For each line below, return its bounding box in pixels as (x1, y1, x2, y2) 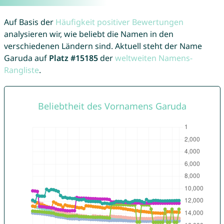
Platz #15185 (48, 52, 98, 64)
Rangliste (3, 64, 39, 76)
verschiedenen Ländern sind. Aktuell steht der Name (3, 40, 202, 52)
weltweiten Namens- (114, 52, 192, 64)
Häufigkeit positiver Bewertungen (55, 16, 183, 28)
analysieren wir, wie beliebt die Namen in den (3, 28, 173, 40)
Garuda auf (3, 52, 49, 64)
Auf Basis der (3, 16, 55, 28)
